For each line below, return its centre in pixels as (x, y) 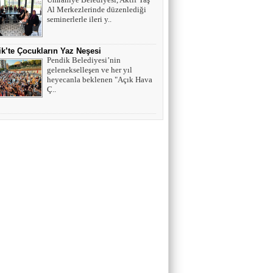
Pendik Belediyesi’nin (84, 60)
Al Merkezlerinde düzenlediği (97, 9)
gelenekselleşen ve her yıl (90, 70)
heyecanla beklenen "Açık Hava (100, 80)
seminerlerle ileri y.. (79, 19)
